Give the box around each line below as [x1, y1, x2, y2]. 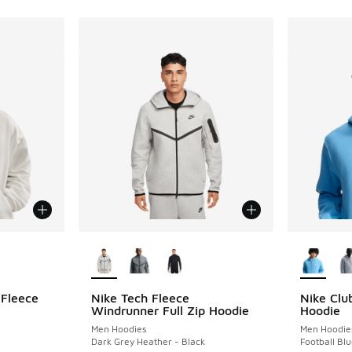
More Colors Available [93, 233, 218, 248]
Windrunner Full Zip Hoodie [91, 303, 250, 318]
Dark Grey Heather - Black [91, 335, 206, 348]
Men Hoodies [91, 323, 147, 335]
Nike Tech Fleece [91, 291, 190, 306]
